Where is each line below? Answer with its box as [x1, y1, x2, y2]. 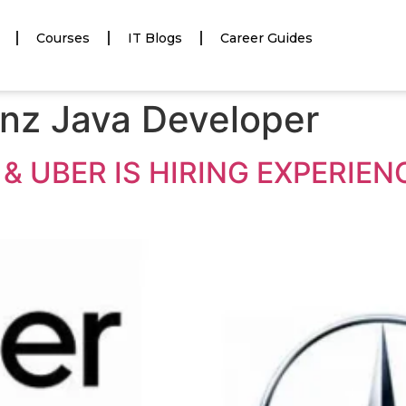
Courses [36, 30, 90, 46]
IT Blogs [128, 30, 182, 46]
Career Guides [220, 30, 313, 46]
